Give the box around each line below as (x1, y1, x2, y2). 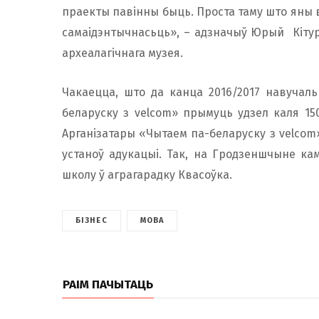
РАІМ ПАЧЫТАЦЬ (63, 277, 153, 293)
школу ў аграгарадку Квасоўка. (62, 168, 232, 182)
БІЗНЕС (75, 216, 108, 226)
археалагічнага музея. (62, 46, 183, 61)
